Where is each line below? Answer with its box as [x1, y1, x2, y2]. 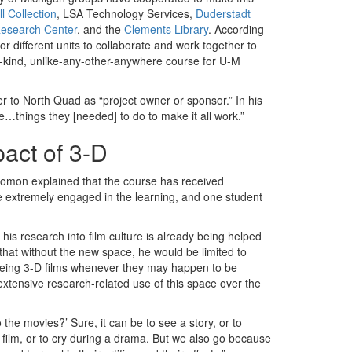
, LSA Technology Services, [57, 5, 196, 21]
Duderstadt [196, 5, 251, 21]
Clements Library [124, 21, 208, 37]
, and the [77, 21, 124, 37]
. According [208, 21, 264, 37]
